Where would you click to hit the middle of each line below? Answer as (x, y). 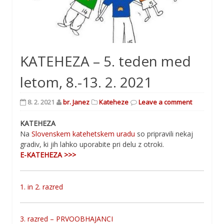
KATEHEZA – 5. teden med (105, 61)
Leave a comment (165, 102)
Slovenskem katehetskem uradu (83, 134)
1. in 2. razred (41, 187)
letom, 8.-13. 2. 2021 (86, 82)
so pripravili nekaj (164, 134)
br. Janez (76, 102)
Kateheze (114, 102)
